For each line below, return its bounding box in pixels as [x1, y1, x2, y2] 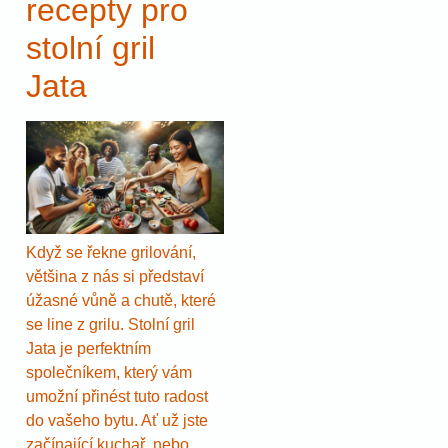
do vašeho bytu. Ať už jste [26, 411, 208, 429]
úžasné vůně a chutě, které [26, 291, 216, 309]
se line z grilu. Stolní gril [26, 315, 195, 333]
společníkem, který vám [26, 363, 192, 381]
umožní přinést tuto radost [26, 387, 208, 405]
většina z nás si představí [26, 267, 204, 285]
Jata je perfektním [26, 339, 151, 357]
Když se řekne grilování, [26, 243, 196, 261]
